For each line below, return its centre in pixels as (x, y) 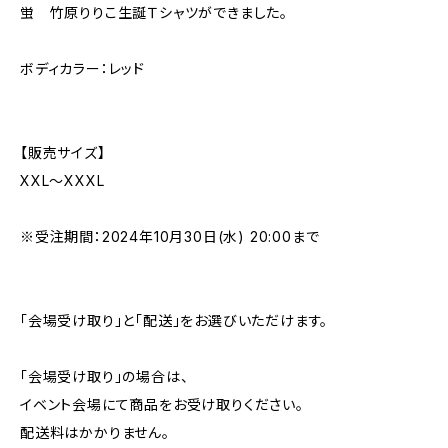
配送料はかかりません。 (95, 432)
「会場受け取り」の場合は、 (104, 376)
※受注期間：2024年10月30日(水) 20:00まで (170, 236)
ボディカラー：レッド (83, 68)
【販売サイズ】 (63, 152)
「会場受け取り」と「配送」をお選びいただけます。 (174, 320)
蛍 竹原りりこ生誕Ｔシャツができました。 (154, 12)
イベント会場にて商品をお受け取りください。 (162, 404)
